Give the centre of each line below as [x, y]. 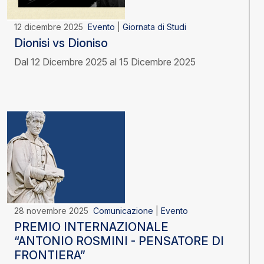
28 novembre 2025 [54, 211]
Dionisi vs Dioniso [61, 43]
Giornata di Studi [154, 27]
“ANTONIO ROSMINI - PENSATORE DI [119, 241]
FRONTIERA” [50, 255]
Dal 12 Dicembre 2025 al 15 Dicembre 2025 [105, 62]
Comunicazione [123, 211]
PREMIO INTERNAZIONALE [91, 227]
